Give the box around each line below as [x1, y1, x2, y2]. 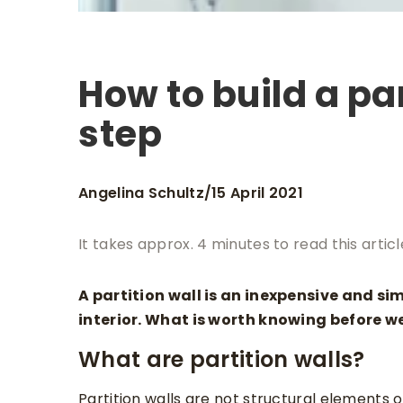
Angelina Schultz [78, 182, 204, 203]
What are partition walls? [78, 345, 365, 374]
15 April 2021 [211, 182, 304, 203]
